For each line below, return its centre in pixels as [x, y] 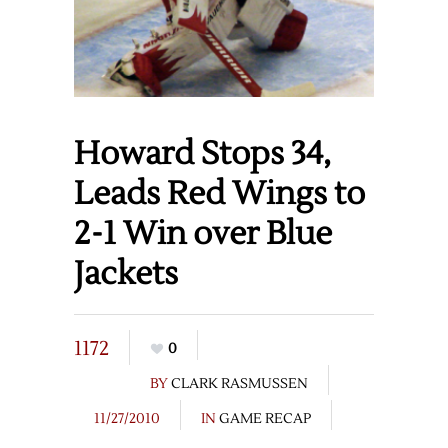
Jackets [126, 274]
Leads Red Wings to [219, 194]
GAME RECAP [265, 419]
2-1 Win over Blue [203, 234]
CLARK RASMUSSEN [239, 384]
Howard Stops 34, [202, 154]
